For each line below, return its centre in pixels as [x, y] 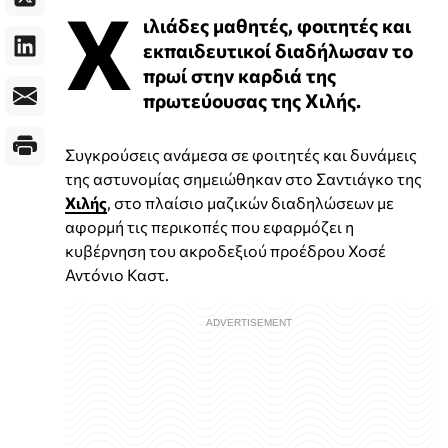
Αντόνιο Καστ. [117, 274]
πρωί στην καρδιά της [239, 74]
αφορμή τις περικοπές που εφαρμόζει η [209, 226]
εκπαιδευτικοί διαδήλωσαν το [278, 49]
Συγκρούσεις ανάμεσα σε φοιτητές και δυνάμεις [241, 154]
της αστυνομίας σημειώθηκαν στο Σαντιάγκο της [243, 178]
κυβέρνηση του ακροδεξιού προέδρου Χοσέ [225, 250]
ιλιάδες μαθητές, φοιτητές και [277, 24]
